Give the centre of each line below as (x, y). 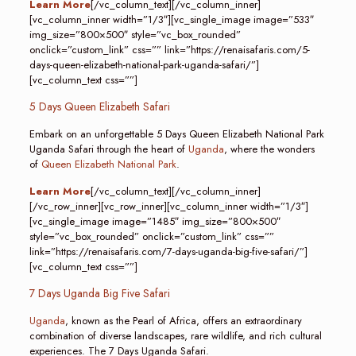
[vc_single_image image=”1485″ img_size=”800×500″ (155, 221)
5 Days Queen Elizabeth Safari (99, 106)
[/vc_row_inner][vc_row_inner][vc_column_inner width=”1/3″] (168, 206)
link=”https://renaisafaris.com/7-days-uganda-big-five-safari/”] (168, 252)
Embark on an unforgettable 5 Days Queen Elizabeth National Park (176, 134)
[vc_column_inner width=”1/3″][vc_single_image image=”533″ (171, 19)
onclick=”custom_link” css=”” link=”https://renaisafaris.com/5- (169, 50)
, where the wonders (269, 149)
